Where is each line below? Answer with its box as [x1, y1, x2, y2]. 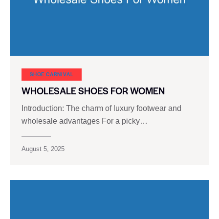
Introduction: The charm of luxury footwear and [22, 104, 181, 112]
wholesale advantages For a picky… [22, 116, 148, 125]
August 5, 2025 [22, 145, 65, 153]
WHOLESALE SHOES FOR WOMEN [22, 84, 165, 97]
